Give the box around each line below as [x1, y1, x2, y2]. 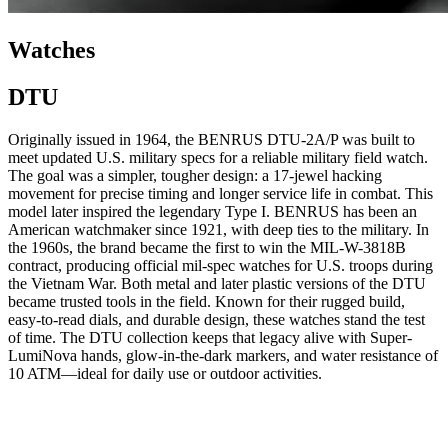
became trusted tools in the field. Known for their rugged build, [8, 293, 405, 311]
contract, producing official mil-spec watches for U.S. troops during [8, 257, 433, 275]
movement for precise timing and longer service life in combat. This [8, 185, 433, 203]
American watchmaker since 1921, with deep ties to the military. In [8, 221, 429, 239]
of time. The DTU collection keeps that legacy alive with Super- [8, 329, 412, 347]
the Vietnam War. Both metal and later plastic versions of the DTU [8, 275, 426, 293]
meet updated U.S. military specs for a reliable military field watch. [8, 149, 428, 167]
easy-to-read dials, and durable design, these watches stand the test [8, 311, 425, 329]
